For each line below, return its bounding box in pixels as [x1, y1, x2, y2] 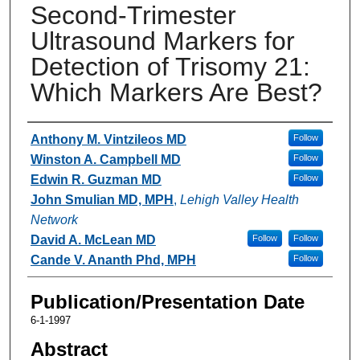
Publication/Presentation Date [30, 290, 305, 313]
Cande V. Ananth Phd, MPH [30, 252, 196, 267]
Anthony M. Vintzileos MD [30, 132, 186, 146]
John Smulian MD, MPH [30, 192, 174, 207]
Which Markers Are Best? [30, 77, 322, 107]
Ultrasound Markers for [30, 26, 295, 55]
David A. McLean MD [30, 232, 156, 247]
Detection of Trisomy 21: [30, 51, 310, 81]
